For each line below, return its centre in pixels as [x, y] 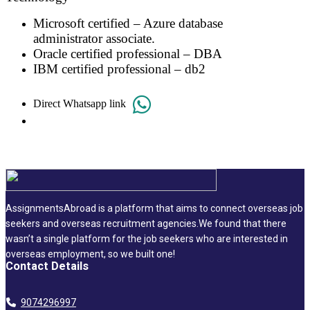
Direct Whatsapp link [80, 104]
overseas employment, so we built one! [90, 254]
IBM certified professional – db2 [119, 69]
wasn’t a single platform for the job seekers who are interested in [147, 239]
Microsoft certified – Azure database [128, 24]
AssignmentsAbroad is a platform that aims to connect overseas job [154, 209]
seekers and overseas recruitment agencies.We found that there [146, 224]
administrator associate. [94, 39]
